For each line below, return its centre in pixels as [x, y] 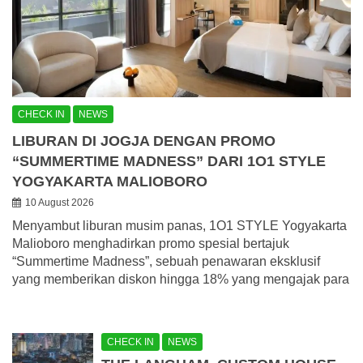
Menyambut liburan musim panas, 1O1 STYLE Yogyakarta [179, 225]
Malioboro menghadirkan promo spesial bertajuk [151, 243]
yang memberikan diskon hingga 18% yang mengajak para [181, 279]
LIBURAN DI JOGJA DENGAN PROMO [144, 141]
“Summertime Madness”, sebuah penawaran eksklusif [166, 261]
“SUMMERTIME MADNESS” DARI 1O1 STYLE [169, 161]
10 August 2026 [60, 202]
